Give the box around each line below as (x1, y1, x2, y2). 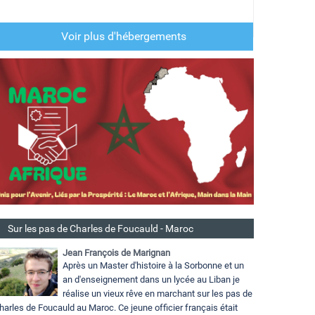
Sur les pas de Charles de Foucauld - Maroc (8, 223, 193, 235)
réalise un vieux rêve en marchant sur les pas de (63, 288, 252, 300)
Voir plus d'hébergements (61, 30, 186, 44)
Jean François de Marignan (63, 247, 170, 259)
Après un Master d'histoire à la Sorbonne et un (63, 260, 244, 271)
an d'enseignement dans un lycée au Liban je (63, 274, 240, 285)
